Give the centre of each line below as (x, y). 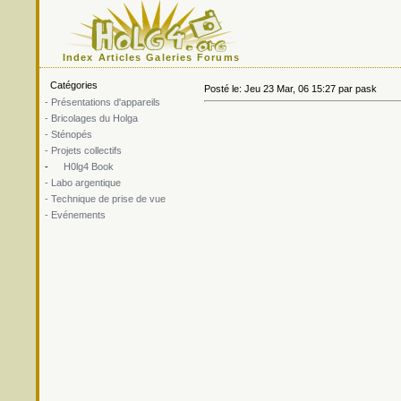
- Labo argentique (83, 183)
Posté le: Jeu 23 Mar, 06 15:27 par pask (290, 89)
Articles (120, 57)
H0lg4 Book (87, 166)
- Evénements (75, 215)
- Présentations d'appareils (102, 102)
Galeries (170, 57)
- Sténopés (68, 134)
